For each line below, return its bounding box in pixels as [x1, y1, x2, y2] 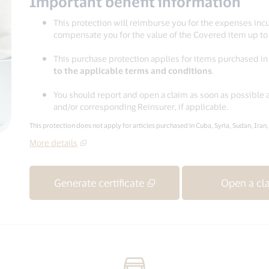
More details [29, 138, 77, 148]
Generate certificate [53, 177, 144, 189]
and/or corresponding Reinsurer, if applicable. [53, 101, 231, 112]
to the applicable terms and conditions [53, 65, 212, 76]
